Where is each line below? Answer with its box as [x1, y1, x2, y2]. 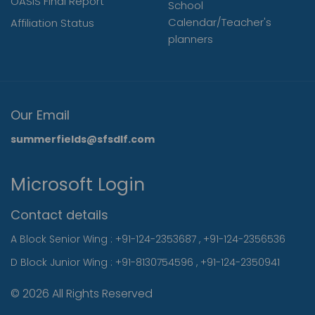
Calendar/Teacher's [168, 15, 271, 30]
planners [168, 32, 213, 47]
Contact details [11, 206, 108, 224]
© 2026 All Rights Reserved [11, 285, 153, 302]
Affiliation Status [11, 15, 94, 31]
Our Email [11, 106, 70, 124]
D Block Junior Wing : [11, 255, 115, 270]
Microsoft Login [11, 172, 145, 198]
